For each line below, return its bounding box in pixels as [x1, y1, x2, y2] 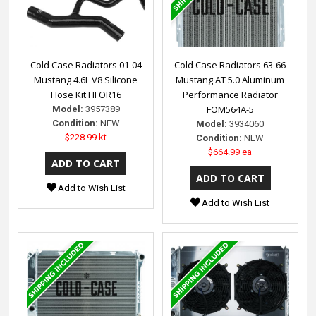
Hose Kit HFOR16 [50, 88, 121, 102]
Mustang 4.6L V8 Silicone [34, 73, 138, 87]
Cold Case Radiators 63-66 [174, 59, 286, 72]
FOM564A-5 [206, 103, 254, 116]
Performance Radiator [182, 88, 278, 102]
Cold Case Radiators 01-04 [30, 59, 142, 72]
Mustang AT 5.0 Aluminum [176, 73, 285, 87]
